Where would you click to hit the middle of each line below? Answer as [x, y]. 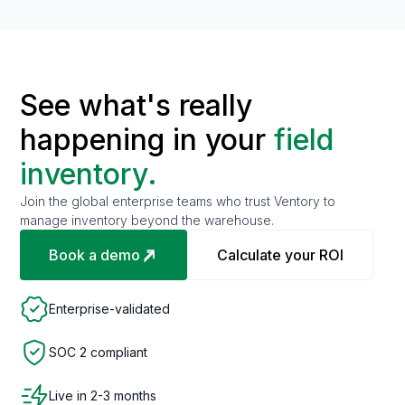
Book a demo [95, 254]
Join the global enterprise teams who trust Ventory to [178, 201]
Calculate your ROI [281, 254]
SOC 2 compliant [99, 352]
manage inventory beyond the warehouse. [147, 220]
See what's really [137, 105]
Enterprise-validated [110, 308]
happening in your [147, 139]
